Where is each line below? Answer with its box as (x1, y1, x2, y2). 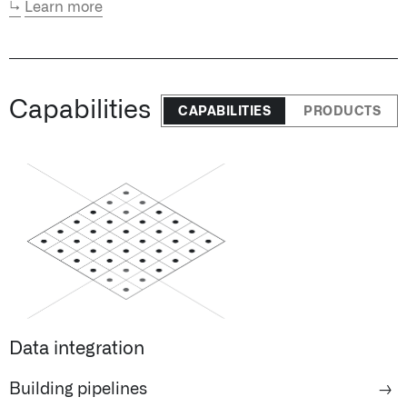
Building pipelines (9, 382, 147, 399)
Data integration (9, 340, 144, 359)
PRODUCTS (303, 105, 381, 118)
